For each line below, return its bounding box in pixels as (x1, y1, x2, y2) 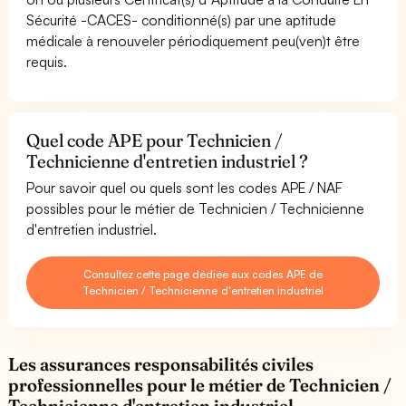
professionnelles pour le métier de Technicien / (8, 373, 392, 396)
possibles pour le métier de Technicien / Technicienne (26, 198, 365, 217)
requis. (26, 52, 67, 71)
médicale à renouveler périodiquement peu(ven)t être (26, 31, 361, 50)
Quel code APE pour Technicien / (26, 129, 284, 151)
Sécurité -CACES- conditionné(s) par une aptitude (26, 10, 337, 29)
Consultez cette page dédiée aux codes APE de (82, 266, 324, 281)
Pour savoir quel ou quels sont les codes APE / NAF (26, 178, 343, 197)
